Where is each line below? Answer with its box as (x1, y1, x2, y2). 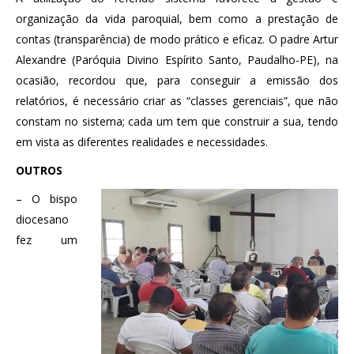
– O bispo (16, 190, 77, 206)
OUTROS (16, 162, 62, 178)
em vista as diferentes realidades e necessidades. (16, 134, 268, 149)
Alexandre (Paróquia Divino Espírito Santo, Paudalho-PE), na (16, 51, 338, 67)
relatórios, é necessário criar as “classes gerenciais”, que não (16, 92, 338, 108)
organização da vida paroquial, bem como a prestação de (16, 10, 338, 26)
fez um (16, 232, 77, 247)
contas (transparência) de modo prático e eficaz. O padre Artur (16, 31, 338, 47)
